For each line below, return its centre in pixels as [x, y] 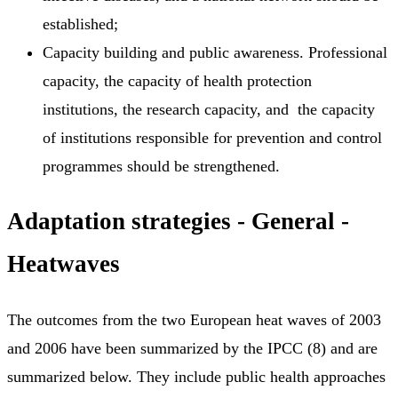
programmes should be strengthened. [161, 166]
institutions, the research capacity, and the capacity [209, 109]
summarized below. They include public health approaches [196, 376]
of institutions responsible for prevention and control [212, 137]
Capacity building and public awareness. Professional [215, 52]
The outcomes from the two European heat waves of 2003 [194, 319]
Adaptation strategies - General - [178, 222]
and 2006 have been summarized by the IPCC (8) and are [192, 348]
